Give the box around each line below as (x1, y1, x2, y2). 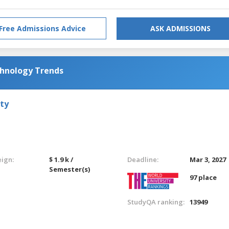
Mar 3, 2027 (190, 154, 226, 164)
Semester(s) (49, 164, 90, 174)
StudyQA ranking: (127, 197, 185, 207)
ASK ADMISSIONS (150, 23, 211, 33)
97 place (190, 172, 217, 182)
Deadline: (127, 154, 158, 164)
